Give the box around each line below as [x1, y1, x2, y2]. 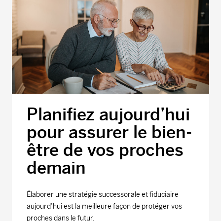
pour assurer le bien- [27, 122, 192, 143]
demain [27, 157, 86, 179]
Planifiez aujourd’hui [27, 104, 190, 125]
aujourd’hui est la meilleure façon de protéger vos [27, 202, 182, 211]
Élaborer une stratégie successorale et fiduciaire [27, 190, 179, 199]
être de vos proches [27, 140, 184, 161]
